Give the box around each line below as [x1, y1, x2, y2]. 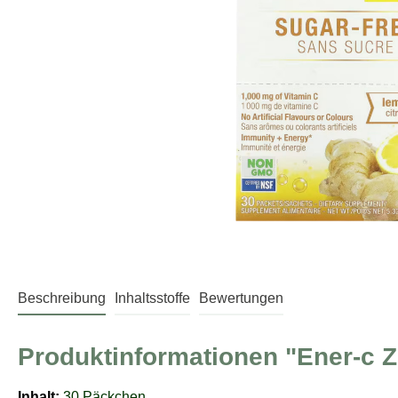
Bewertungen [199, 291, 283, 306]
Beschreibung [18, 291, 106, 306]
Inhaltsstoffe [115, 291, 190, 306]
